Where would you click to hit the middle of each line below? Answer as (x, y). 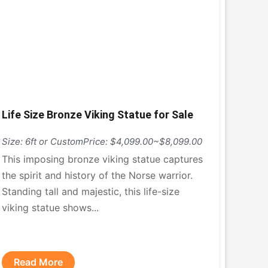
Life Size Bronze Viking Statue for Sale (97, 115)
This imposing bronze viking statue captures (102, 159)
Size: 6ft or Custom (42, 141)
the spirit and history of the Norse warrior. (97, 175)
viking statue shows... (50, 208)
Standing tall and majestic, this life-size (90, 191)
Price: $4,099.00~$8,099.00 (142, 141)
